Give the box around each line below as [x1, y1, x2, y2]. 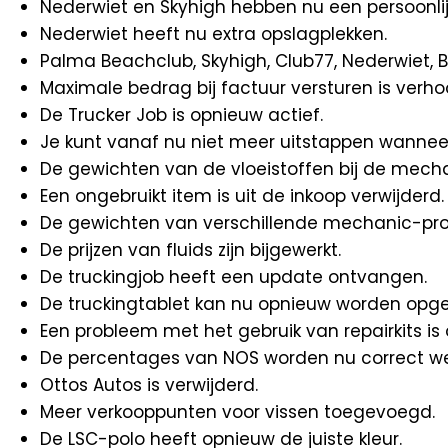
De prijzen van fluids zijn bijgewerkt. [40, 237, 341, 262]
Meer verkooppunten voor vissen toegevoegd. [40, 399, 435, 424]
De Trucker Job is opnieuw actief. [40, 102, 323, 127]
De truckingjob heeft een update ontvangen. [40, 264, 427, 289]
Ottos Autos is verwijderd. [40, 372, 258, 397]
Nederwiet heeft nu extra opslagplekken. [40, 21, 387, 46]
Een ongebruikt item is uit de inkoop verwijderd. [40, 183, 444, 208]
